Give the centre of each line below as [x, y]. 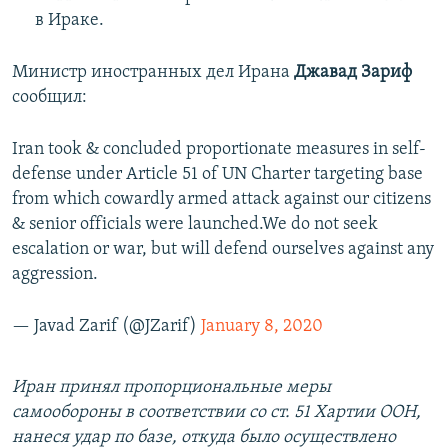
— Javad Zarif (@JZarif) [106, 326]
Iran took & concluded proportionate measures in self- [219, 149]
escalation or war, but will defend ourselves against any [223, 249]
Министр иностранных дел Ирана [153, 72]
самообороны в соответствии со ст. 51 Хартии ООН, [216, 412]
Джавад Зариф [353, 72]
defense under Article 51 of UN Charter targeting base [217, 174]
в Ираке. [69, 20]
